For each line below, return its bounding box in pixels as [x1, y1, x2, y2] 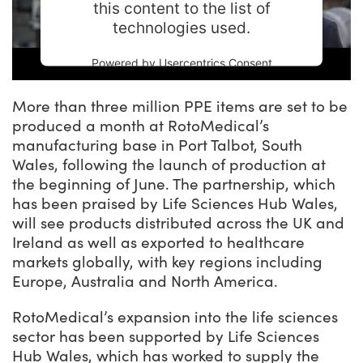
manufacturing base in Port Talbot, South [12, 135, 302, 155]
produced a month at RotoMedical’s [12, 115, 269, 135]
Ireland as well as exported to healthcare [12, 232, 305, 252]
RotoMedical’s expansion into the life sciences [12, 306, 338, 327]
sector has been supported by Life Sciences [12, 326, 319, 346]
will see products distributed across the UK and [12, 212, 344, 233]
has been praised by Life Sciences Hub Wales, [12, 193, 338, 213]
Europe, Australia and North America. [12, 271, 282, 291]
